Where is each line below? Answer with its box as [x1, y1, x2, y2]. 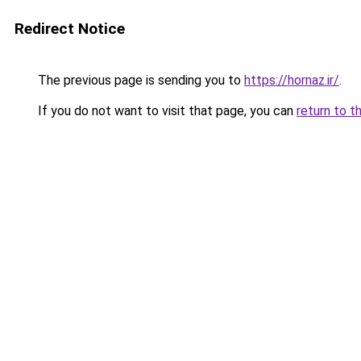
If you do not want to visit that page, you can [35, 103, 297, 118]
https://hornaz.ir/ [244, 73, 339, 88]
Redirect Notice [15, 19, 125, 38]
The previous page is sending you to [35, 73, 244, 88]
